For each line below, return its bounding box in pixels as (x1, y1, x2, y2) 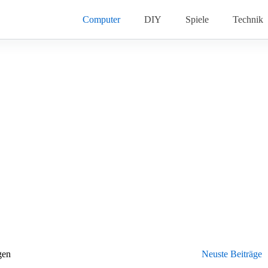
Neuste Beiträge (202, 249, 263, 259)
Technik (233, 14, 263, 25)
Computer (83, 14, 120, 25)
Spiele (185, 14, 209, 25)
